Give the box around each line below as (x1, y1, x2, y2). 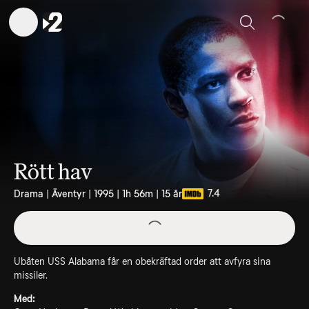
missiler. (14, 270, 48, 281)
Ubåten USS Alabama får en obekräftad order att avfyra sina (14, 256, 270, 267)
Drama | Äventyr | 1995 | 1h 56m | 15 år (14, 188, 182, 199)
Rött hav (14, 159, 92, 185)
